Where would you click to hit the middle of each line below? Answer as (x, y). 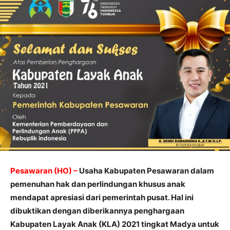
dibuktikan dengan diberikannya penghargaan (97, 210)
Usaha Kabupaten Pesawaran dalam (146, 170)
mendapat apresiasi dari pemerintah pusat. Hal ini (102, 197)
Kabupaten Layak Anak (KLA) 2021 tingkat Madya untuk (115, 224)
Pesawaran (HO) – (44, 170)
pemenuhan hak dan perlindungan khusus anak (98, 184)
